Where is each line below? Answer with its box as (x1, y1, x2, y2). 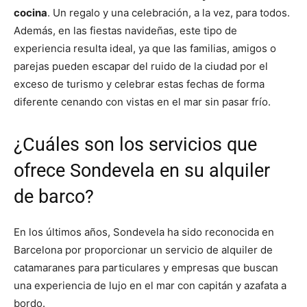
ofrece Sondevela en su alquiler (14, 159, 270, 182)
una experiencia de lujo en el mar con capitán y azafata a (14, 278, 286, 292)
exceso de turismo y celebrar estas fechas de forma (14, 77, 265, 90)
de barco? (14, 185, 94, 208)
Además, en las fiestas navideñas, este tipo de (14, 23, 237, 37)
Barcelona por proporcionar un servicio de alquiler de (14, 243, 273, 256)
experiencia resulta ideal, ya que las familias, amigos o (14, 41, 276, 55)
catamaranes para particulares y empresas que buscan (14, 260, 278, 274)
